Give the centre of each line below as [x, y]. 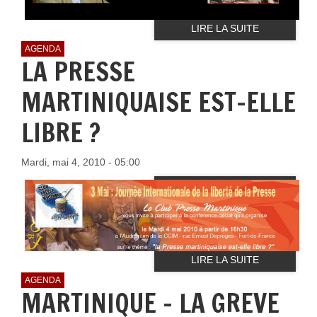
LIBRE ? [61, 132]
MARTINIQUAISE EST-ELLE [158, 102]
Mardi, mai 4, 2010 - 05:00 [81, 162]
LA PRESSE [78, 71]
